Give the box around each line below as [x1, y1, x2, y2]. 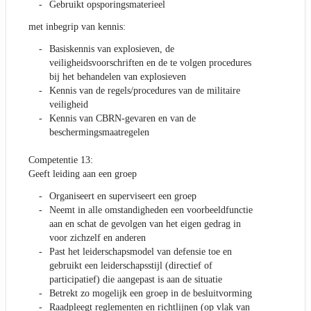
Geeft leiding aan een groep [28, 169, 137, 180]
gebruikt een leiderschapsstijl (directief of [49, 260, 212, 271]
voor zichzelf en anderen [49, 233, 146, 244]
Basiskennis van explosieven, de [49, 44, 174, 55]
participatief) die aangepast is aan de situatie [49, 274, 222, 285]
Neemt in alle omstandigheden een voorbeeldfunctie [49, 205, 253, 216]
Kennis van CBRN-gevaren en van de [49, 113, 196, 124]
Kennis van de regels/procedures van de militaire [49, 85, 240, 96]
